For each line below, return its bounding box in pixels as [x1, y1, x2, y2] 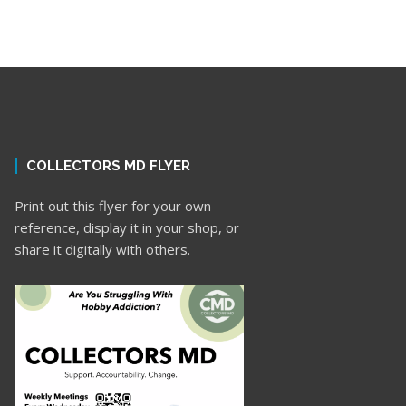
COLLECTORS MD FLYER [26, 158, 191, 175]
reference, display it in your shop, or [14, 218, 240, 237]
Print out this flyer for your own [14, 197, 212, 216]
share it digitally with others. [14, 240, 191, 259]
